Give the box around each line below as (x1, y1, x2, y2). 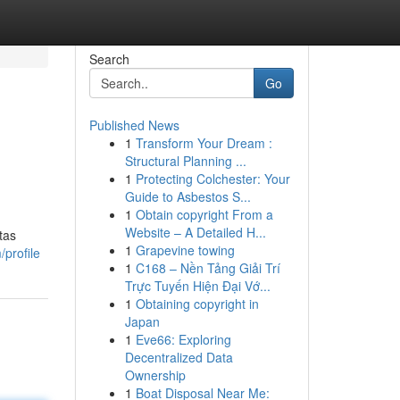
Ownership (124, 366, 186, 384)
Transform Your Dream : (135, 134, 272, 152)
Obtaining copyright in (135, 295, 259, 312)
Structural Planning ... (124, 152, 246, 170)
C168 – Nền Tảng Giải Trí (135, 259, 280, 277)
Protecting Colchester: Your (135, 170, 290, 187)
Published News (88, 116, 179, 134)
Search (88, 50, 129, 68)
